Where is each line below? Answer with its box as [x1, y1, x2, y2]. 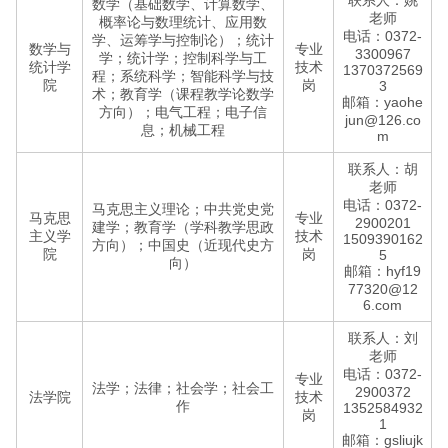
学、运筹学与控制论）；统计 [92, 32, 274, 48]
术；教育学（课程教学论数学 [92, 86, 274, 102]
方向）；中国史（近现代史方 [92, 237, 274, 253]
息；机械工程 [141, 122, 225, 138]
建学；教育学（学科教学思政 [92, 219, 274, 235]
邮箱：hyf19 [344, 263, 421, 279]
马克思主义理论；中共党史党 [92, 201, 274, 217]
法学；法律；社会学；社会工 [92, 380, 274, 396]
